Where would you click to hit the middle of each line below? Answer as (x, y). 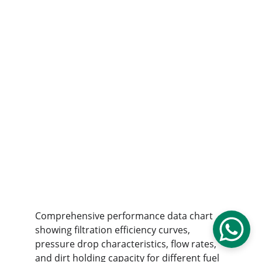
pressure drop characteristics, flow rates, (127, 244)
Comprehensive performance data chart (125, 216)
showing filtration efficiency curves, (114, 230)
